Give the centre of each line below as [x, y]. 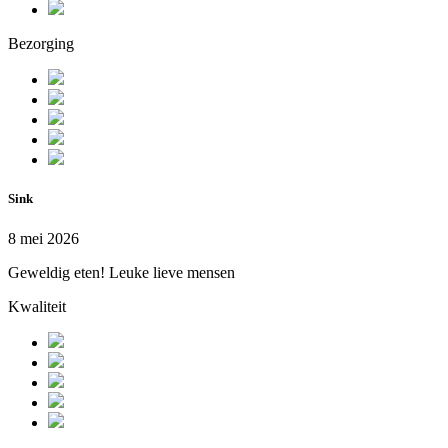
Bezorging [41, 44]
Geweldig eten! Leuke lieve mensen [121, 272]
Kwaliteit [37, 306]
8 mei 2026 [43, 238]
